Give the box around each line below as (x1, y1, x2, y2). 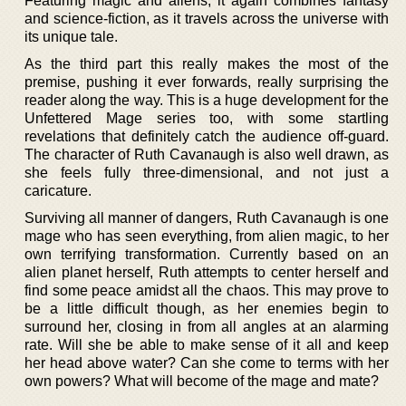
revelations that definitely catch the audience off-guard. (24, 128, 389, 144)
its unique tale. (24, 28, 118, 44)
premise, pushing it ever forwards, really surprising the (24, 73, 389, 90)
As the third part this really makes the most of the (24, 55, 389, 72)
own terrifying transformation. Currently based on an (24, 246, 389, 262)
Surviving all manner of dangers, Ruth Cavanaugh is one (24, 209, 389, 226)
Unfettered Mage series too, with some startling (24, 110, 389, 126)
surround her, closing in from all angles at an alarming (24, 318, 389, 334)
